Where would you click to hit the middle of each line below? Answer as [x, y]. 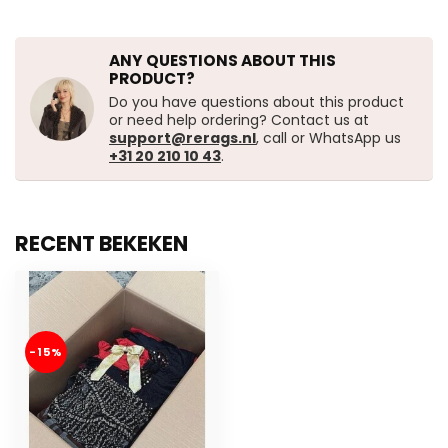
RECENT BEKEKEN [101, 244]
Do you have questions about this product [256, 102]
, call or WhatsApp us [328, 138]
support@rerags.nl [182, 138]
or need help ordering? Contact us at [239, 120]
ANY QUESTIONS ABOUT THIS [222, 61]
